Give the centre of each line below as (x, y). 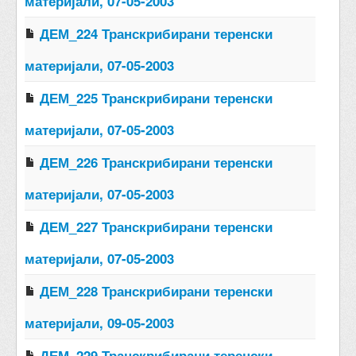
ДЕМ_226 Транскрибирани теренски (156, 162)
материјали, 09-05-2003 (99, 322)
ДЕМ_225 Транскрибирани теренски (156, 97)
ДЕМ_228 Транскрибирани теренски (156, 290)
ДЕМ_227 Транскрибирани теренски (156, 226)
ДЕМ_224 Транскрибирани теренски (156, 33)
